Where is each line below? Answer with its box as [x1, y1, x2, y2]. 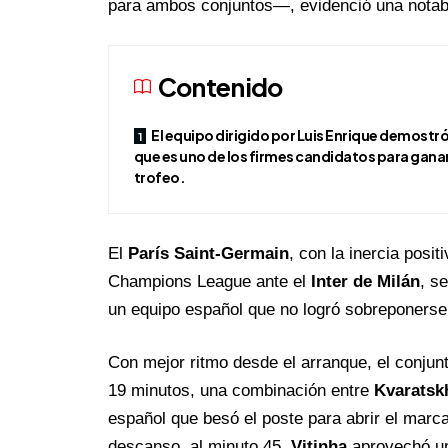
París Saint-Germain [127, 243, 289, 263]
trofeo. [133, 168, 186, 187]
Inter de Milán [310, 271, 420, 291]
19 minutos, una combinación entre [107, 381, 374, 401]
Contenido [157, 71, 283, 104]
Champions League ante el [107, 271, 311, 291]
